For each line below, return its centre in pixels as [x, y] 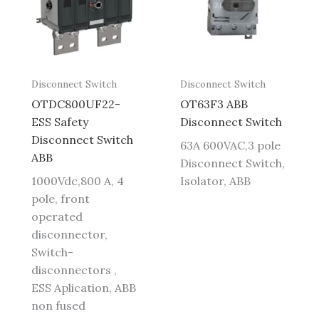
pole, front [60, 198]
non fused [58, 305]
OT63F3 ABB [214, 104]
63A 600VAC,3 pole [231, 145]
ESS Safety [59, 121]
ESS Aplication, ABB [83, 287]
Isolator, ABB [216, 181]
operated [57, 216]
